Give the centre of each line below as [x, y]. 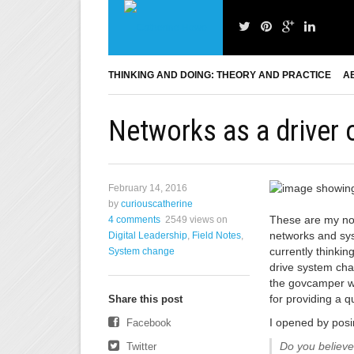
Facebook [147, 323]
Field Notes [217, 235]
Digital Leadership [148, 235]
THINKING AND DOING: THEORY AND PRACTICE [220, 75]
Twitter [140, 346]
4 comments [134, 220]
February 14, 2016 [148, 188]
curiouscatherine [157, 204]
